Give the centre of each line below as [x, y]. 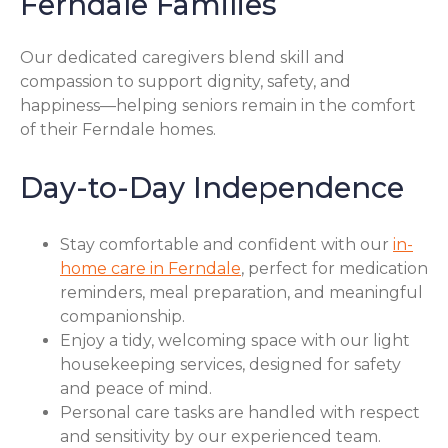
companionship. [122, 317]
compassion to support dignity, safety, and [185, 81]
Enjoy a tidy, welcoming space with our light [235, 341]
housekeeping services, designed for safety [230, 365]
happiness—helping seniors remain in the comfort [218, 105]
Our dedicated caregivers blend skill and [182, 57]
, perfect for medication [334, 269]
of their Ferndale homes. [118, 129]
